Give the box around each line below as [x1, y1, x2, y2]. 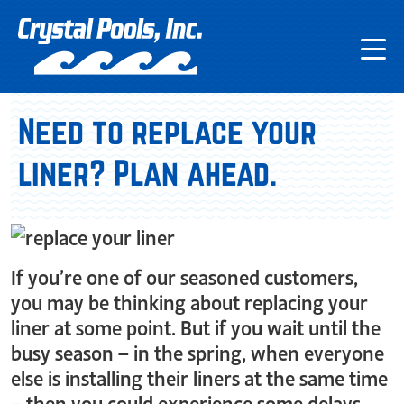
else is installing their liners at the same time [11, 362, 388, 390]
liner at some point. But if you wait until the [11, 311, 381, 340]
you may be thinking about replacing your [11, 286, 368, 315]
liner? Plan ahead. [18, 153, 277, 193]
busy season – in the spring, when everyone [11, 336, 384, 365]
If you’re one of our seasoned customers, [11, 261, 358, 289]
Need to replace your [18, 112, 317, 151]
